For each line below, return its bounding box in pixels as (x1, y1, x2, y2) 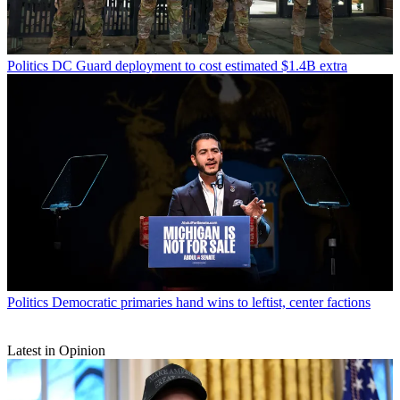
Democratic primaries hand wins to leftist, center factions (52, 294, 371, 310)
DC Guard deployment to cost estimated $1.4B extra (52, 57, 347, 73)
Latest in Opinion (7, 342, 105, 358)
